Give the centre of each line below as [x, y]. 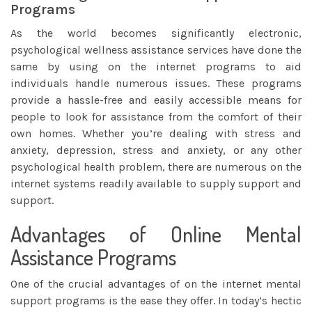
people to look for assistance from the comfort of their [156, 117]
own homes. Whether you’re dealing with [124, 133]
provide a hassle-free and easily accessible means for [156, 100]
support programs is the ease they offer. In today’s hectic [156, 301]
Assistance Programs [93, 257]
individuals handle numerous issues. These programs [156, 83]
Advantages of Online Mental [156, 234]
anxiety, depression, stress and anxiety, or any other [156, 150]
